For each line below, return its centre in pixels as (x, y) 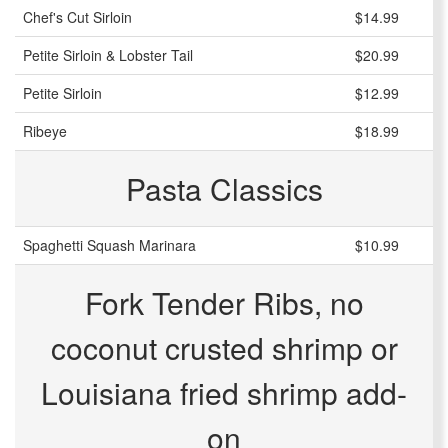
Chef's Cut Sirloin (77, 17)
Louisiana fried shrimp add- (224, 393)
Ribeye (45, 131)
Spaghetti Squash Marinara (109, 245)
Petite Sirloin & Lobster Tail (108, 55)
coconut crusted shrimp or (224, 348)
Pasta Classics (224, 189)
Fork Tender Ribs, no (224, 303)
